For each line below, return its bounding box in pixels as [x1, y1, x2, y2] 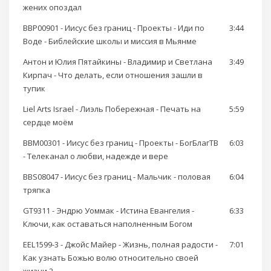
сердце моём [23, 117, 73, 128]
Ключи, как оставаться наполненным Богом [23, 218, 192, 230]
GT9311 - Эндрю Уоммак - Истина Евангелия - [23, 205, 194, 217]
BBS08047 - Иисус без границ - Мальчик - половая [23, 171, 211, 183]
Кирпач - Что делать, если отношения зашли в [23, 70, 203, 81]
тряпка [23, 184, 50, 196]
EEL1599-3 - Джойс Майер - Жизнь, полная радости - [23, 239, 218, 250]
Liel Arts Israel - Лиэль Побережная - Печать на [23, 103, 201, 115]
